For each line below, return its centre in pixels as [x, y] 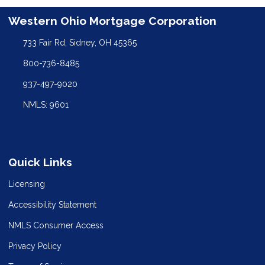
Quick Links [40, 162]
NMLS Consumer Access [56, 225]
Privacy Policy [35, 246]
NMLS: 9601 [46, 105]
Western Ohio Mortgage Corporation [112, 21]
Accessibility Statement [52, 204]
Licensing [27, 184]
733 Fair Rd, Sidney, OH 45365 [80, 43]
